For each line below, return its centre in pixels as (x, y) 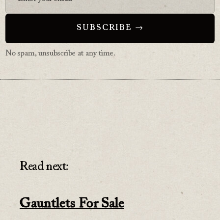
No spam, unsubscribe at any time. (61, 54)
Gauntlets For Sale (72, 204)
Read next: (44, 167)
